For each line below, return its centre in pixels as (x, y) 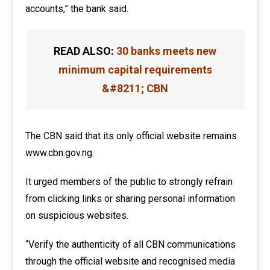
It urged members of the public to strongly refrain (129, 182)
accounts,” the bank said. (77, 9)
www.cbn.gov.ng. (60, 153)
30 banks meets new (166, 51)
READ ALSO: (85, 51)
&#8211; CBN (135, 88)
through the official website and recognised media (130, 261)
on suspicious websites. (77, 215)
